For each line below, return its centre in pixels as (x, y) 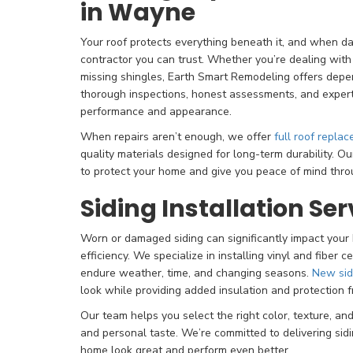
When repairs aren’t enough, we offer (177, 137)
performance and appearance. (156, 111)
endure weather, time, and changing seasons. (196, 273)
